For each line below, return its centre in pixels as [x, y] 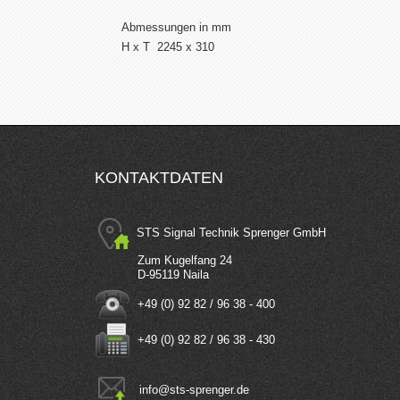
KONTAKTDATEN [159, 178]
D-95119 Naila [152, 275]
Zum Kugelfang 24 [163, 261]
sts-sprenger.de [209, 389]
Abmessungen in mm [176, 28]
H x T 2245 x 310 [168, 47]
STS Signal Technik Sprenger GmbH [228, 233]
